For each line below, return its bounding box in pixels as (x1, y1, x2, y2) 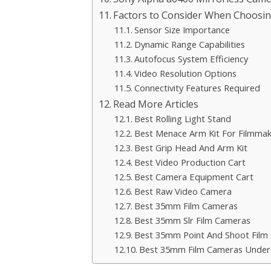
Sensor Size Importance (134, 24, 230, 36)
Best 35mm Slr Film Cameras (134, 214, 250, 227)
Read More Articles (113, 97, 199, 111)
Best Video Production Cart (134, 156, 246, 169)
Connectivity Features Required (134, 82, 260, 94)
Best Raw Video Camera (134, 185, 232, 198)
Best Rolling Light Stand (134, 113, 231, 125)
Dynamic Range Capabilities (134, 38, 245, 51)
